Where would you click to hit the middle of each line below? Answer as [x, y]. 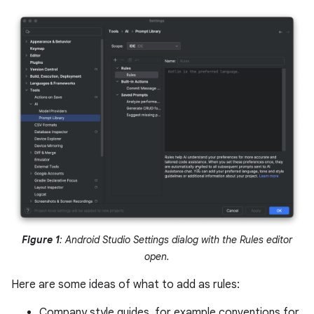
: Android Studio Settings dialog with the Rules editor [176, 239]
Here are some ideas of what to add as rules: [125, 284]
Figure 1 [41, 239]
